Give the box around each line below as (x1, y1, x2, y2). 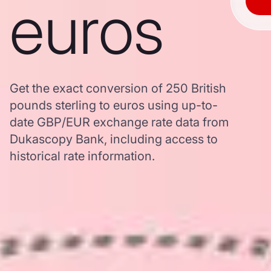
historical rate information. (10, 149, 155, 163)
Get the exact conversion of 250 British (10, 81, 226, 96)
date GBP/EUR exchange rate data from (10, 115, 229, 129)
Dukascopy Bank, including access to (10, 132, 218, 146)
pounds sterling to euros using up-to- (10, 98, 218, 113)
